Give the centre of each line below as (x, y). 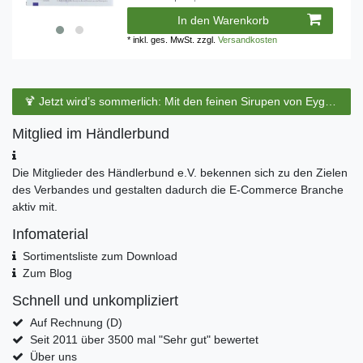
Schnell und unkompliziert (95, 301)
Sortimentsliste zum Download (100, 256)
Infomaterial (50, 235)
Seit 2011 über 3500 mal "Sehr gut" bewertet (144, 340)
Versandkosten (248, 39)
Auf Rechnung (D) (76, 323)
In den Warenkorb (223, 20)
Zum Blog (47, 273)
